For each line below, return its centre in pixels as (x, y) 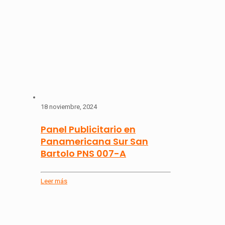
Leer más (54, 181)
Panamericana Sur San (94, 142)
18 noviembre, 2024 (69, 107)
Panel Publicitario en (88, 130)
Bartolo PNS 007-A (83, 154)
